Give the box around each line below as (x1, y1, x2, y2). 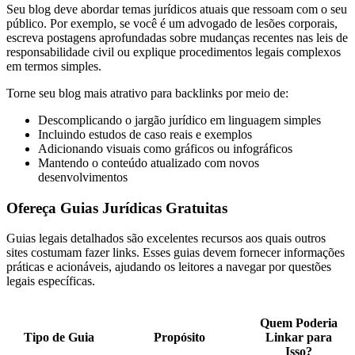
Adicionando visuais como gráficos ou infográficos (38, 141, 292, 155)
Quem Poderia (259, 316, 338, 330)
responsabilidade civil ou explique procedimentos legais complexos (6, 44, 341, 59)
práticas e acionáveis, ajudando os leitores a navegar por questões (6, 260, 331, 274)
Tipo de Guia (23, 330, 94, 345)
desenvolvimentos (38, 170, 128, 184)
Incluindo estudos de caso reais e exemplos (38, 127, 252, 141)
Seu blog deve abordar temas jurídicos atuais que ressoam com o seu (6, 2, 347, 16)
